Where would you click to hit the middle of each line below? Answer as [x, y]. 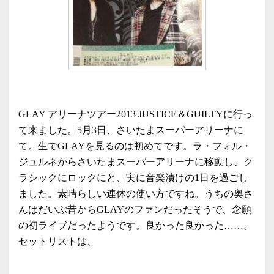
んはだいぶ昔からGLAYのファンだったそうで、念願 [135, 209]
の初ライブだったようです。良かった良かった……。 [136, 225]
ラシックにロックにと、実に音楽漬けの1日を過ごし [133, 177]
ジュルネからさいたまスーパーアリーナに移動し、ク [136, 161]
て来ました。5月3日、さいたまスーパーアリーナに [131, 130]
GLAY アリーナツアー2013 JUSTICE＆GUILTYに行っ [135, 114]
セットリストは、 [57, 241]
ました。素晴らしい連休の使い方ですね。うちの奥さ [136, 193]
